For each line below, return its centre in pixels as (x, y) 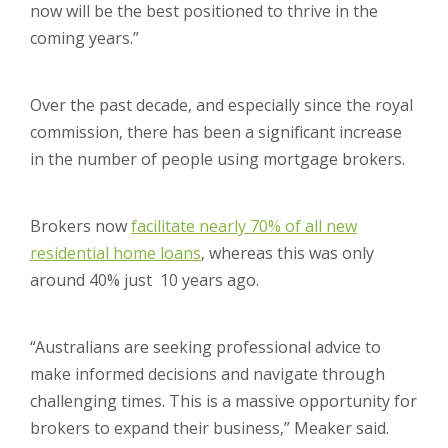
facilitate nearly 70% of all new (244, 226)
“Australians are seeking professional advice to (205, 347)
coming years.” (84, 38)
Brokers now (80, 226)
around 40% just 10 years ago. (144, 280)
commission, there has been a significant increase (216, 132)
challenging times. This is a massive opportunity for (223, 401)
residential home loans (115, 253)
